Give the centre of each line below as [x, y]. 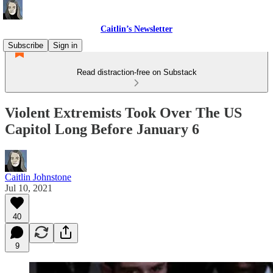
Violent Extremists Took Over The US [123, 112]
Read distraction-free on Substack [136, 72]
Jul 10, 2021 [29, 188]
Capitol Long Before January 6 [102, 129]
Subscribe [26, 45]
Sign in [65, 45]
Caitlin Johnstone [38, 177]
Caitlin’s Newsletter [136, 29]
